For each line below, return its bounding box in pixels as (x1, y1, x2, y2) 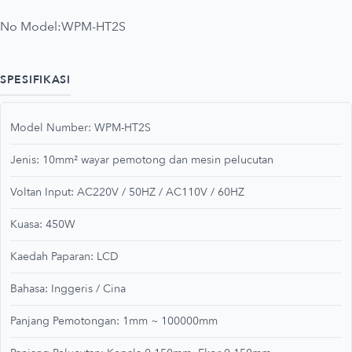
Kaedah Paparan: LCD (10, 248, 119, 264)
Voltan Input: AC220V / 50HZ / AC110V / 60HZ (10, 184, 244, 200)
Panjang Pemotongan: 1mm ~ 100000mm (10, 313, 218, 328)
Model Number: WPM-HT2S (10, 119, 151, 135)
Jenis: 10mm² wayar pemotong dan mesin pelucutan (10, 152, 273, 167)
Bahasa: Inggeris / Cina (10, 280, 126, 296)
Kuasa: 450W (10, 216, 75, 232)
